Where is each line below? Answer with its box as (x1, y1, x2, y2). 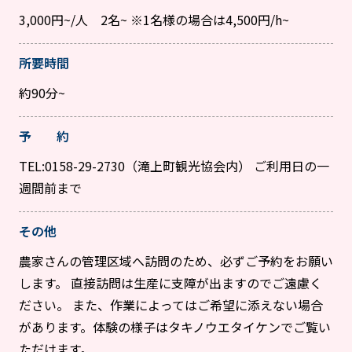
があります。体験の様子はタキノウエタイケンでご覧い (19, 317, 331, 337)
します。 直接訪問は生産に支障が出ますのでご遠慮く (19, 273, 322, 293)
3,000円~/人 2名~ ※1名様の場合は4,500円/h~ (19, 10, 289, 30)
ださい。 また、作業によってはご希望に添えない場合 (19, 295, 323, 315)
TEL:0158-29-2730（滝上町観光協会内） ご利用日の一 (19, 156, 329, 176)
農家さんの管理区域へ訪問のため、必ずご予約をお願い (19, 251, 333, 271)
